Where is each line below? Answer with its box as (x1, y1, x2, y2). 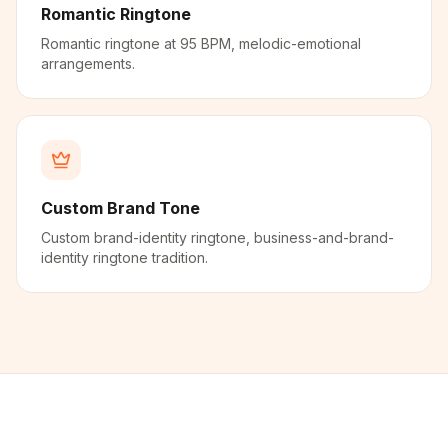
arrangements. (41, 55, 135, 72)
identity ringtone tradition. (41, 249, 208, 266)
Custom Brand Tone (41, 198, 200, 218)
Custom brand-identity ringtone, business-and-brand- (41, 229, 394, 246)
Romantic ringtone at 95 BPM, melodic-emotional (41, 35, 361, 52)
